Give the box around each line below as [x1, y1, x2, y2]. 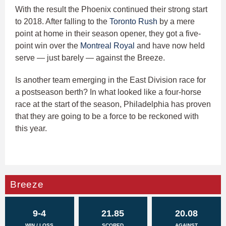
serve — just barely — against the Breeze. [15, 53, 165, 63]
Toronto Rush [109, 17, 157, 26]
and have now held [135, 41, 205, 50]
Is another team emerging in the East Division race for [15, 76, 206, 85]
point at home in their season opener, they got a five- [15, 29, 201, 38]
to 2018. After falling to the [15, 17, 109, 26]
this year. [15, 124, 47, 133]
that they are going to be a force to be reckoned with [15, 112, 199, 121]
